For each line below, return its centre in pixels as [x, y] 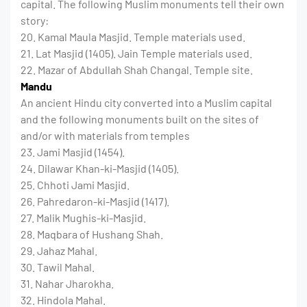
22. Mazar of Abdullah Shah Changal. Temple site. [137, 70]
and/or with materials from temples [105, 136]
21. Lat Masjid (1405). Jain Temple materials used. [136, 53]
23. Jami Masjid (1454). [73, 152]
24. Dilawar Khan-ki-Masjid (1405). [100, 169]
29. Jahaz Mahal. [59, 251]
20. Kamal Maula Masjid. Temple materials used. [133, 37]
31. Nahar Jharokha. [67, 284]
